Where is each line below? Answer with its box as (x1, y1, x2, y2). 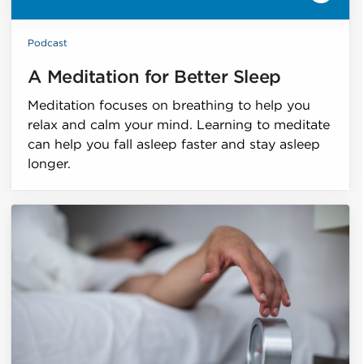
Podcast (28, 37, 68, 48)
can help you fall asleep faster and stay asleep (28, 137, 321, 151)
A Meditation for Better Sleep (28, 67, 281, 86)
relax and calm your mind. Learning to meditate (28, 118, 331, 132)
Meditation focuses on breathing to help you (28, 98, 311, 112)
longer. (28, 157, 71, 171)
